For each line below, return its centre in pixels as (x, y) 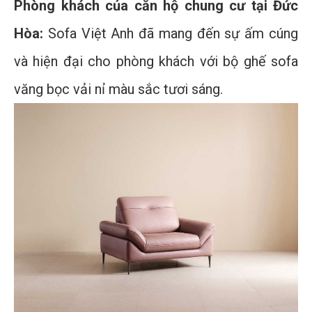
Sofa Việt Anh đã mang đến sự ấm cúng (171, 33)
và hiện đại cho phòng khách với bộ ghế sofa (156, 61)
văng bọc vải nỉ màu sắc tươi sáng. (118, 89)
